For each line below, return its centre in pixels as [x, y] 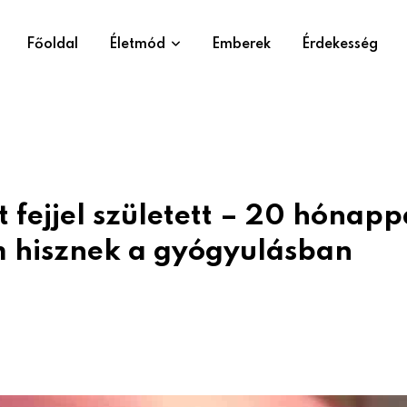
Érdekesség [340, 45]
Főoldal [52, 45]
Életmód [137, 45]
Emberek [241, 45]
